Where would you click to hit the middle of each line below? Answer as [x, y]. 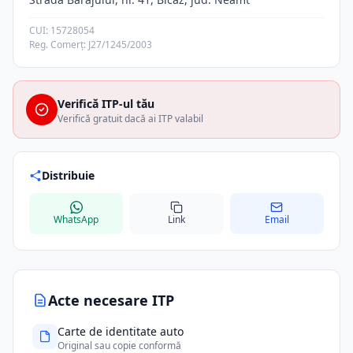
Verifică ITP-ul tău [106, 104]
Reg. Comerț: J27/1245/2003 [91, 45]
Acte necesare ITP [111, 300]
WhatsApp [76, 219]
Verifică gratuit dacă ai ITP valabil [130, 119]
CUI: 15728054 [62, 30]
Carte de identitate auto [121, 331]
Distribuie [68, 175]
